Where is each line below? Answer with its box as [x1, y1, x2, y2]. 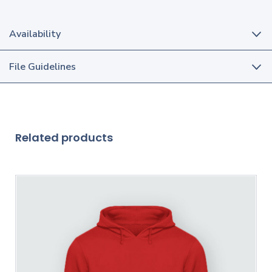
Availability [9, 27, 61, 41]
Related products [15, 130, 113, 146]
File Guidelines [9, 60, 76, 74]
